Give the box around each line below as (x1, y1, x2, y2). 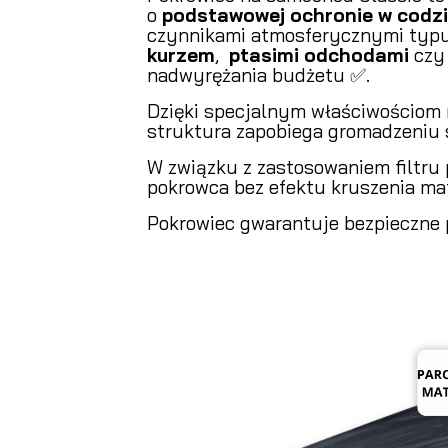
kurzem (147, 42, 215, 67)
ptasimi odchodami (229, 42, 409, 67)
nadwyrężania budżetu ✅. (147, 62, 370, 87)
